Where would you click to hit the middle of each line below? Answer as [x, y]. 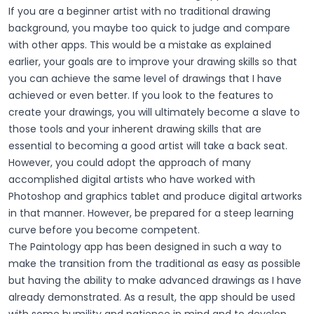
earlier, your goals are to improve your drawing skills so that [153, 61]
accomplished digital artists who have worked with [132, 179]
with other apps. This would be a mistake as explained [140, 45]
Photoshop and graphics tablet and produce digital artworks [155, 196]
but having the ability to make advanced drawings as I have [155, 280]
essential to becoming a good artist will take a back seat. [148, 145]
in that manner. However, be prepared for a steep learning [151, 213]
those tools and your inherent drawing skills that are [135, 129]
